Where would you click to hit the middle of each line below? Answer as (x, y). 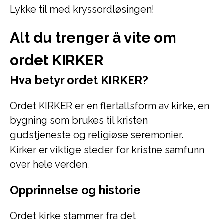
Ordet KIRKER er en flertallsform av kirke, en (109, 106)
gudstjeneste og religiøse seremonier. (97, 135)
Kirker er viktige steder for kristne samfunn (107, 150)
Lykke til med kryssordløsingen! (82, 9)
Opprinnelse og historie (75, 190)
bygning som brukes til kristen (79, 120)
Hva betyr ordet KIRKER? (79, 80)
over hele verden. (49, 164)
